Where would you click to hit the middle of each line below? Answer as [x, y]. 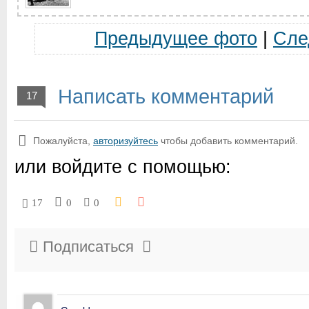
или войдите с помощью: [123, 167]
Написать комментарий [163, 97]
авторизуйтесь [126, 141]
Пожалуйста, [63, 141]
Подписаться [88, 247]
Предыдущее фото [176, 39]
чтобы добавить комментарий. [228, 141]
